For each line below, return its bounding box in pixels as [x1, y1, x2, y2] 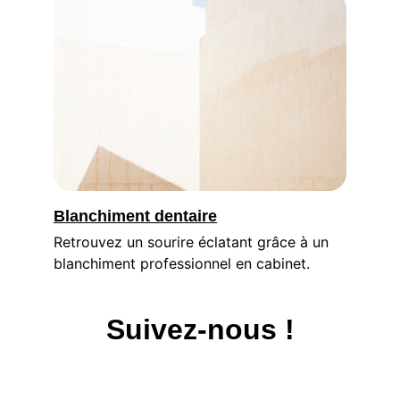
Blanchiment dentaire [54, 207, 217, 225]
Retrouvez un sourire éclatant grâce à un [54, 233, 333, 251]
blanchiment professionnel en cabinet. [54, 254, 310, 272]
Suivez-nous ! [105, 313, 295, 346]
